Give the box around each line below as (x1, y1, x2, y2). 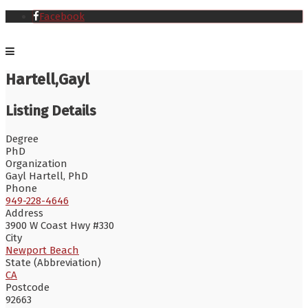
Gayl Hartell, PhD (5, 170, 88, 183)
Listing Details (5, 102, 96, 120)
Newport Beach (5, 244, 79, 257)
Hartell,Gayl (5, 70, 89, 89)
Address (5, 207, 43, 220)
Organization (5, 157, 67, 170)
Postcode (5, 281, 49, 294)
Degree (5, 133, 38, 146)
